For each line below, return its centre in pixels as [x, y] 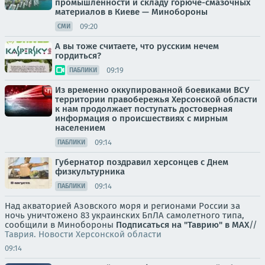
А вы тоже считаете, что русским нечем [137, 46]
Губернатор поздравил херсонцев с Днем [142, 162]
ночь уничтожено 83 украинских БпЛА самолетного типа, [125, 215]
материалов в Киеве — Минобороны [131, 12]
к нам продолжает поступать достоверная [144, 109]
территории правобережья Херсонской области [156, 99]
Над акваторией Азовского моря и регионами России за [122, 206]
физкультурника [90, 172]
